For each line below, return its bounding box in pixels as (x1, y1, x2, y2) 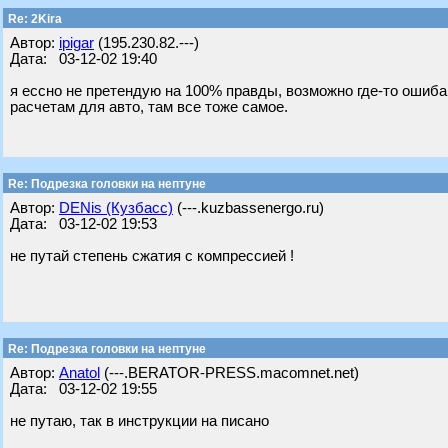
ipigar (59, 35, 94, 51)
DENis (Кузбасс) (59, 200, 173, 216)
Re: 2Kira (5, 12, 62, 26)
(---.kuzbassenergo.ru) (173, 200, 324, 216)
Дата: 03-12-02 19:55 (10, 381, 157, 397)
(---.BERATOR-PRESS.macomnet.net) (100, 365, 359, 381)
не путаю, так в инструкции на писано (10, 413, 269, 429)
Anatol (59, 365, 100, 381)
